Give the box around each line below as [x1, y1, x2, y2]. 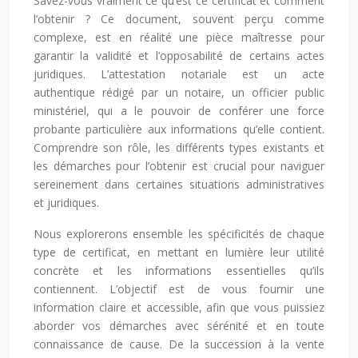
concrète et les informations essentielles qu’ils [34, 263, 324, 279]
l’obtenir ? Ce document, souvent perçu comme [34, 11, 324, 27]
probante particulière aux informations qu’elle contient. [34, 121, 324, 137]
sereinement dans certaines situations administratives [34, 177, 324, 193]
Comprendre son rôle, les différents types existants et [34, 140, 324, 156]
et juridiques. [34, 195, 99, 211]
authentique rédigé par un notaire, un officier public [34, 85, 324, 101]
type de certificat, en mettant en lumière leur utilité [34, 245, 324, 261]
